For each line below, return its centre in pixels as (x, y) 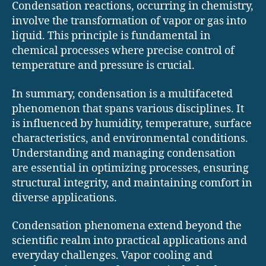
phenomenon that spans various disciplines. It (128, 109)
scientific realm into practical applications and (129, 241)
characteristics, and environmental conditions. (130, 138)
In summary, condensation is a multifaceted (122, 94)
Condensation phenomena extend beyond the (127, 226)
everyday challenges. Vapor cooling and (112, 256)
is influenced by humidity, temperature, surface (132, 123)
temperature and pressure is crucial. (103, 66)
